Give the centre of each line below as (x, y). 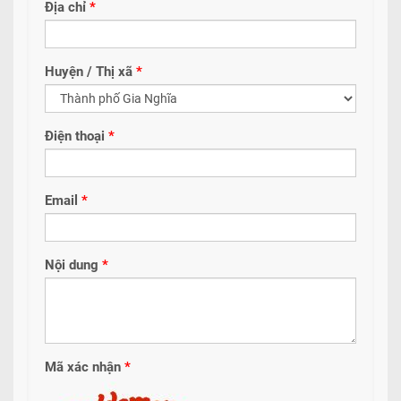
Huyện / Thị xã (90, 72)
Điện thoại (77, 136)
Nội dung (73, 265)
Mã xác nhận (85, 367)
